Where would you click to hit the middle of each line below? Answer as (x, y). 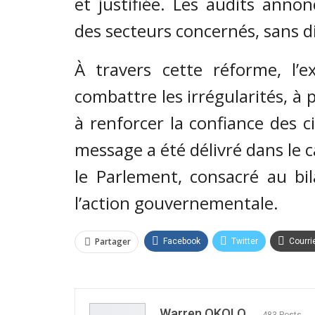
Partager (113, 242)
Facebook (182, 242)
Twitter (245, 242)
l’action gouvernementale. (176, 203)
